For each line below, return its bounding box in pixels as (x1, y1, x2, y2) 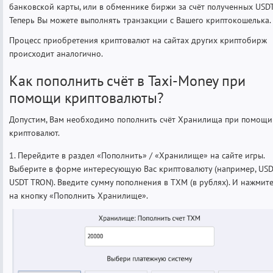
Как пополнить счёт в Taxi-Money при (9, 71, 246, 91)
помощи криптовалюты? (9, 88, 163, 108)
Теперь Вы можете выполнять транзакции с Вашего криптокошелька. (9, 15, 271, 26)
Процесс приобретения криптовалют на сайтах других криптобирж (9, 35, 267, 46)
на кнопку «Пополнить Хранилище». (9, 190, 148, 202)
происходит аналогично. (9, 48, 103, 60)
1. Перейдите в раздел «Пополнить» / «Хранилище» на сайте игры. (9, 150, 264, 161)
